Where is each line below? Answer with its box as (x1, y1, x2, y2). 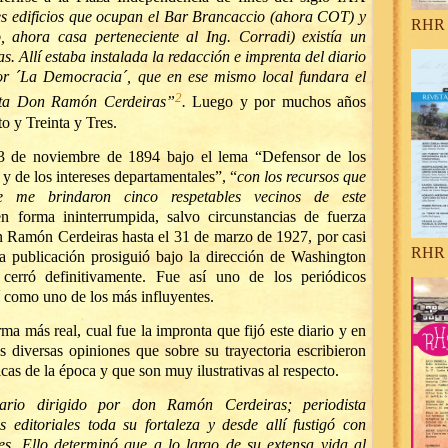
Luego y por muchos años (192, 93, 367, 111)
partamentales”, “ (129, 167, 237, 185)
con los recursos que (237, 167, 366, 185)
